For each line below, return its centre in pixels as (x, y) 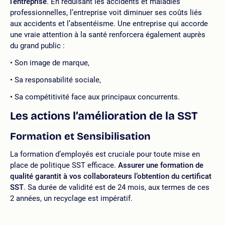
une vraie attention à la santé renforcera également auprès (108, 35)
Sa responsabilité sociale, (58, 80)
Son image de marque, (52, 63)
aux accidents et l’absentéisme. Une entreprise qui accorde (109, 24)
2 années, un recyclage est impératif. (71, 198)
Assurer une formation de (161, 165)
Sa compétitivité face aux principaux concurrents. (97, 97)
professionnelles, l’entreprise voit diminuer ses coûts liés (106, 13)
